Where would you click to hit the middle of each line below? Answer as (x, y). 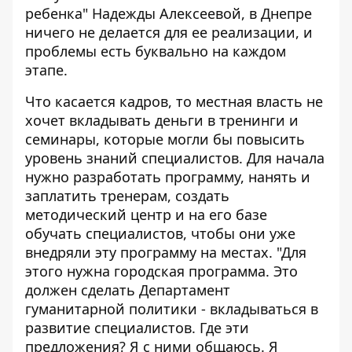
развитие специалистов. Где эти (137, 328)
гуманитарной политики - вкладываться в (172, 309)
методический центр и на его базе (146, 214)
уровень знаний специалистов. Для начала (175, 158)
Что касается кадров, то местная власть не (174, 101)
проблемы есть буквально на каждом (156, 51)
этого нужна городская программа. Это (161, 271)
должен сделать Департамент (128, 290)
